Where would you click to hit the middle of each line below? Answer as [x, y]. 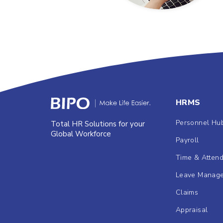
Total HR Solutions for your [98, 124]
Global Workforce [81, 134]
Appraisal [192, 210]
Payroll [187, 140]
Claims [187, 192]
